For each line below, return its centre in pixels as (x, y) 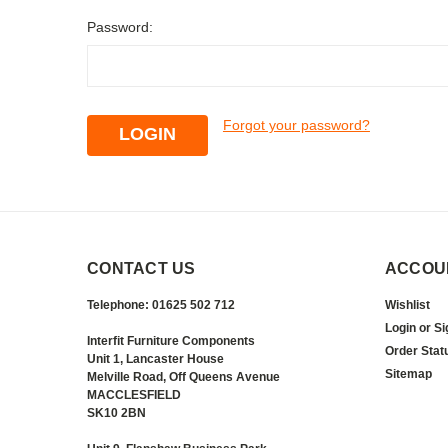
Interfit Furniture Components (171, 340)
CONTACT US (141, 268)
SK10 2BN (116, 412)
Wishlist (407, 304)
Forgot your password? (296, 125)
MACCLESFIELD (134, 394)
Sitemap (408, 373)
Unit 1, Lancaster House (155, 358)
